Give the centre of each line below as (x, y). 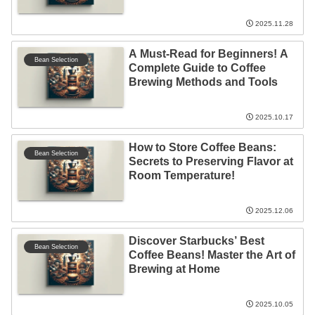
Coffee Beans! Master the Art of (212, 255)
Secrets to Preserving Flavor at (211, 161)
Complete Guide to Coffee (197, 67)
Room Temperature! (181, 175)
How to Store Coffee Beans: (202, 147)
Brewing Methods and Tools (203, 82)
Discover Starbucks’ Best (196, 240)
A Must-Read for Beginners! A (208, 53)
